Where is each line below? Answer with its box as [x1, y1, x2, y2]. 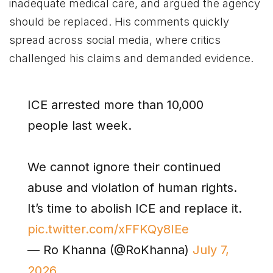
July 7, [193, 241, 230, 257]
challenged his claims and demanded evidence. [9, 52, 253, 65]
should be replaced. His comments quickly [9, 15, 229, 29]
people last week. [27, 117, 136, 133]
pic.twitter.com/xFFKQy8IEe [27, 221, 190, 236]
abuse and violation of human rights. [27, 179, 238, 195]
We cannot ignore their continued [27, 158, 221, 174]
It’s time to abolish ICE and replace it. [27, 200, 243, 216]
